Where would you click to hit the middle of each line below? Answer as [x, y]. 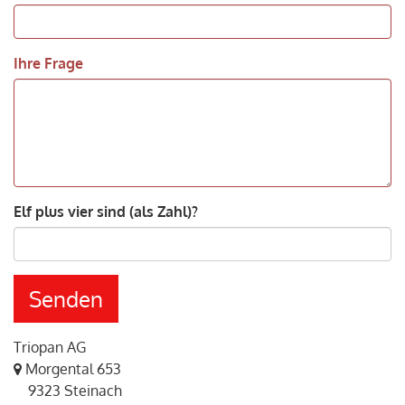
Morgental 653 [73, 368]
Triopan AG [50, 347]
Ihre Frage [48, 63]
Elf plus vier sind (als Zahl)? [106, 211]
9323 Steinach [68, 390]
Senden [66, 298]
